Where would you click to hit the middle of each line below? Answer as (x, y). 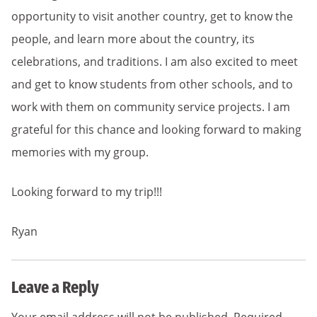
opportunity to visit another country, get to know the (152, 16)
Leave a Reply (55, 287)
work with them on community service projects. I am (151, 107)
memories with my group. (80, 152)
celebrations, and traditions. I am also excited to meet (155, 62)
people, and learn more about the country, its (133, 39)
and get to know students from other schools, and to (152, 84)
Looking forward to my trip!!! (87, 192)
